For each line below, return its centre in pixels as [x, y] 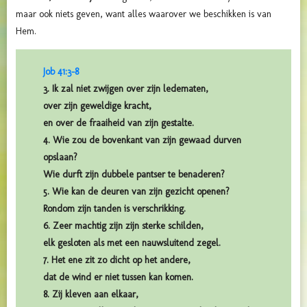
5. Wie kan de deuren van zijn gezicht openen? [136, 191]
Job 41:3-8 [61, 71]
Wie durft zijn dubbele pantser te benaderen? [134, 174]
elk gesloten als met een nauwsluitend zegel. [132, 243]
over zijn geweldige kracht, [97, 106]
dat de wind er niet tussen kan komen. [118, 277]
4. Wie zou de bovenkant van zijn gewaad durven [142, 140]
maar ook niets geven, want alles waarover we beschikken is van [144, 14]
